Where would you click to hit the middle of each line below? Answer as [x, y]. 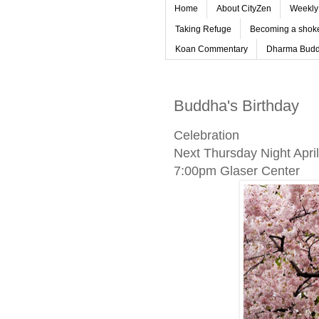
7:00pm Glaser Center [237, 171]
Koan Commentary [211, 49]
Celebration [206, 135]
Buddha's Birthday [236, 105]
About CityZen [244, 9]
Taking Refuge [203, 29]
